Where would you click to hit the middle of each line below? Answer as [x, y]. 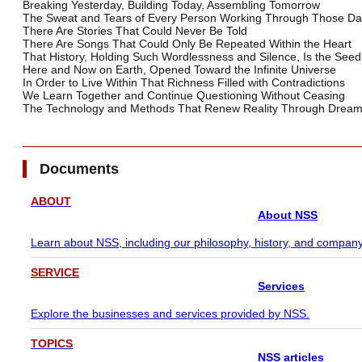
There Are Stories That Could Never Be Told [135, 31]
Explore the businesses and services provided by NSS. [170, 314]
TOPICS [52, 344]
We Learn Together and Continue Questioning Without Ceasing [184, 96]
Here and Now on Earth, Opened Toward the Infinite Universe [179, 70]
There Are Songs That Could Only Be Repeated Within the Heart [187, 44]
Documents [79, 169]
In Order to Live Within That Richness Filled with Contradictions [184, 83]
